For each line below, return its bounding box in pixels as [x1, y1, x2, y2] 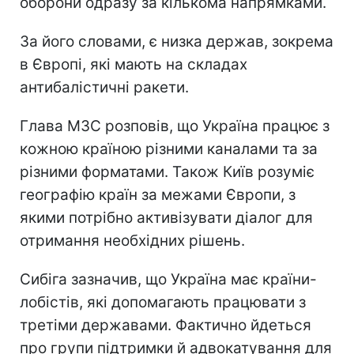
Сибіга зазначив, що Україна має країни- [20, 269, 317, 288]
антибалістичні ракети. [20, 77, 189, 96]
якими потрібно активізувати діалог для [20, 208, 313, 227]
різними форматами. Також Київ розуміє [20, 162, 314, 181]
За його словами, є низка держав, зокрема [20, 32, 333, 51]
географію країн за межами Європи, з [20, 185, 296, 204]
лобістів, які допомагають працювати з [20, 292, 306, 311]
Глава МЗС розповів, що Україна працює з [20, 116, 330, 135]
